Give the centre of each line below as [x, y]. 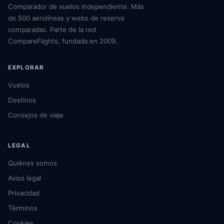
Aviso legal [24, 178]
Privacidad [24, 193]
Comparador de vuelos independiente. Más [76, 6]
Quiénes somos [32, 163]
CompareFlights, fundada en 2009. [63, 41]
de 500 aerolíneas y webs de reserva [66, 18]
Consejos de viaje [36, 115]
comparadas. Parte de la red [52, 29]
